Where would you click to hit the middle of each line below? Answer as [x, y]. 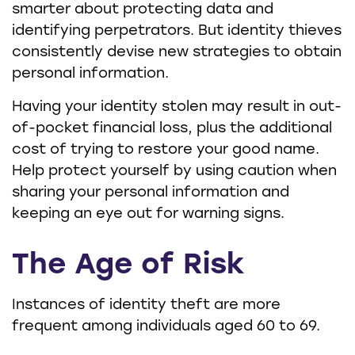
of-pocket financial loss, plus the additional [172, 129]
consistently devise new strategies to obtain [177, 53]
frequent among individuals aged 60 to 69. [166, 327]
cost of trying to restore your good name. [166, 150]
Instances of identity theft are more [146, 305]
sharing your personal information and [151, 193]
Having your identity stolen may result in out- [177, 107]
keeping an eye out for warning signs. [148, 214]
